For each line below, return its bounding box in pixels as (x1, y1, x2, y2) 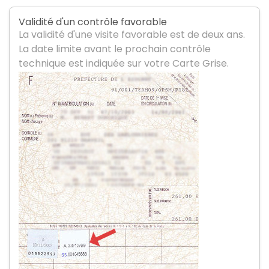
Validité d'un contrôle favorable (19, 14, 167, 29)
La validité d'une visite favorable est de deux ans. (19, 27, 245, 41)
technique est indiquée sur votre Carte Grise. (19, 56, 229, 70)
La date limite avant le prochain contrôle (19, 41, 211, 56)
